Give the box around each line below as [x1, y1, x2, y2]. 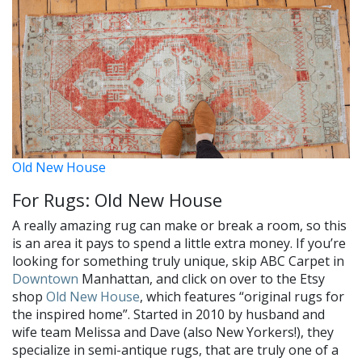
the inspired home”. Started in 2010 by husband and [12, 305, 325, 323]
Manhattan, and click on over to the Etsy [78, 269, 325, 288]
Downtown [12, 269, 78, 288]
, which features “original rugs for [140, 287, 344, 305]
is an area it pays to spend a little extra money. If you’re [12, 234, 346, 252]
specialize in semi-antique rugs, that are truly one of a [12, 340, 339, 359]
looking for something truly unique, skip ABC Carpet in [12, 251, 344, 270]
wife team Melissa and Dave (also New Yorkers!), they [12, 322, 334, 341]
